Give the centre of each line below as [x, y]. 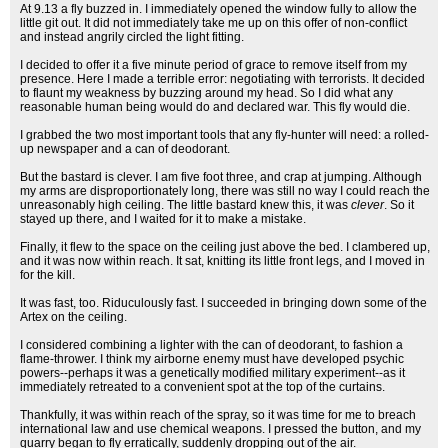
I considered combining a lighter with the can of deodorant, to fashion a [211, 345]
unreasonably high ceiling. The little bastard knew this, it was [185, 205]
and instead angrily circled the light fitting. [132, 37]
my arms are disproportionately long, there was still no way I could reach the [225, 191]
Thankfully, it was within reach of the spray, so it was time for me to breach [218, 415]
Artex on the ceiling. [73, 317]
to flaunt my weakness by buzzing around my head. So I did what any [206, 93]
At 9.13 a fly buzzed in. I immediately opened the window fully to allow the [218, 9]
